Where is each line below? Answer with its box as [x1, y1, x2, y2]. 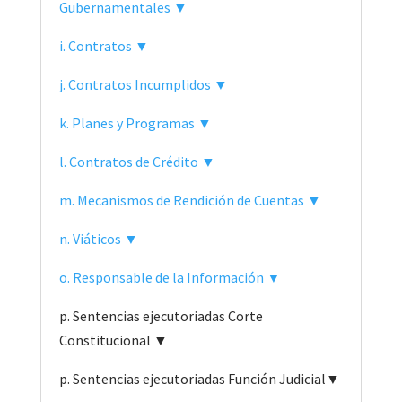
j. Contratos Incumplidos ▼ [58, 74, 228, 93]
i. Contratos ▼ [58, 36, 149, 55]
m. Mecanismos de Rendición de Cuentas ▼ [58, 190, 321, 209]
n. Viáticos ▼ [58, 229, 138, 248]
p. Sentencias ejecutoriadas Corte [58, 306, 263, 325]
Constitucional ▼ [58, 330, 168, 349]
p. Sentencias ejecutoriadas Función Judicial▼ [58, 369, 340, 388]
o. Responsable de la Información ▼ [58, 267, 281, 286]
